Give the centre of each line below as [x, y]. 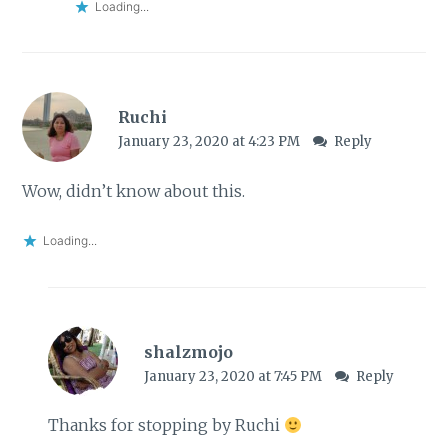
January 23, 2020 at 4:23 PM [210, 142]
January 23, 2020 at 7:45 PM [234, 377]
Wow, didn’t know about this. [134, 190]
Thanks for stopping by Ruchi [165, 425]
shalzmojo [188, 352]
